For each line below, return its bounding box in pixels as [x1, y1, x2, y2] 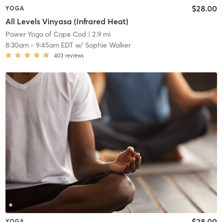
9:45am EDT [35, 40, 73, 50]
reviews [64, 52, 84, 59]
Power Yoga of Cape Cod [5, 29, 86, 39]
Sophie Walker [85, 40, 131, 50]
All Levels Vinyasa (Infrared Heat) [5, 16, 128, 26]
